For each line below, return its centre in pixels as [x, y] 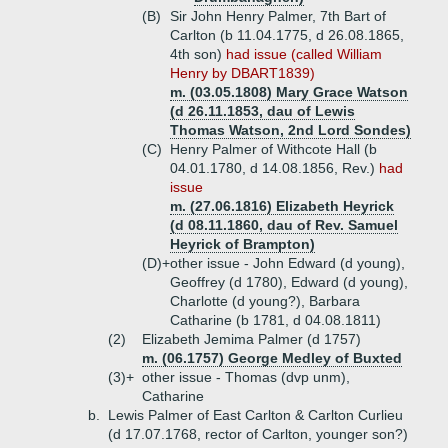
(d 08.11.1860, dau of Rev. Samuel [284, 225]
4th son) [198, 54]
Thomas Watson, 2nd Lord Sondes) [290, 130]
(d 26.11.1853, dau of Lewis [262, 111]
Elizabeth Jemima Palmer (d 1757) [251, 339]
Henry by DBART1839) [242, 73]
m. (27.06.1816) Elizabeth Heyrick [282, 206]
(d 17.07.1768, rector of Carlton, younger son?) [258, 434]
